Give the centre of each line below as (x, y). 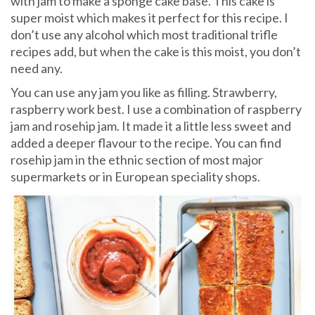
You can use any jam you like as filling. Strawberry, (144, 92)
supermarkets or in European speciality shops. (135, 177)
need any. (37, 69)
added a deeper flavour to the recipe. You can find (146, 143)
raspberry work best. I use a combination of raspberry (156, 109)
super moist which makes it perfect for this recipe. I (149, 18)
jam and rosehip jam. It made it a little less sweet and (151, 126)
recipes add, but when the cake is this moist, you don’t (156, 52)
